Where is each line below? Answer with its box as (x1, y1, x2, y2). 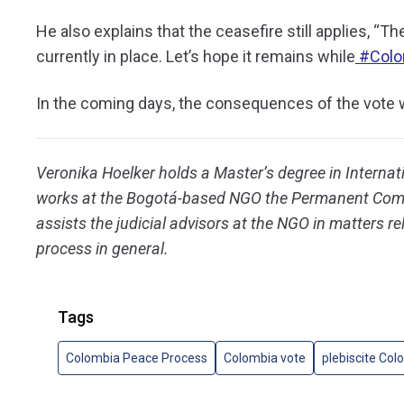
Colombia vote (224, 350, 306, 365)
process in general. (36, 238, 169, 258)
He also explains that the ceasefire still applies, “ (36, 21, 380, 41)
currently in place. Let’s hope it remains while (36, 46, 355, 66)
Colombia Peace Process (66, 350, 207, 365)
